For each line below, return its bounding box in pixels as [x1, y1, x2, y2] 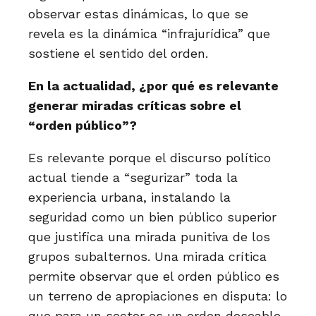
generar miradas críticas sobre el [28, 98, 241, 113]
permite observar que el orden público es [28, 269, 279, 284]
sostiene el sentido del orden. [28, 46, 208, 61]
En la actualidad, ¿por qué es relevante [28, 78, 279, 93]
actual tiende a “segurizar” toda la [28, 170, 238, 185]
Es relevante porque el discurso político [28, 150, 271, 165]
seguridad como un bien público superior [28, 209, 276, 224]
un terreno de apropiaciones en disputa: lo [28, 288, 287, 303]
